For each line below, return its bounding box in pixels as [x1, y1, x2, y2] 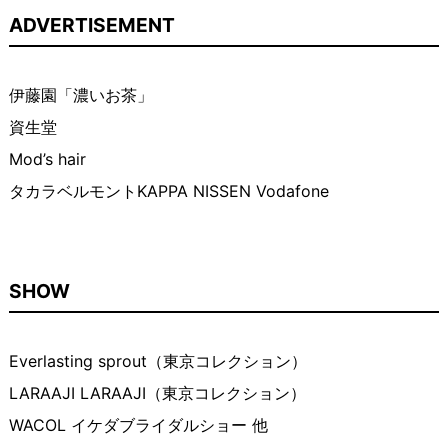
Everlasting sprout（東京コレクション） [8, 351, 307, 372]
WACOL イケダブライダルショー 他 [8, 415, 268, 436]
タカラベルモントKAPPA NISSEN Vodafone [8, 181, 329, 202]
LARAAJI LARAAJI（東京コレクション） [8, 383, 306, 404]
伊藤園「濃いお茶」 [8, 85, 153, 106]
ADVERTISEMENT [8, 13, 175, 38]
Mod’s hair [8, 149, 86, 170]
